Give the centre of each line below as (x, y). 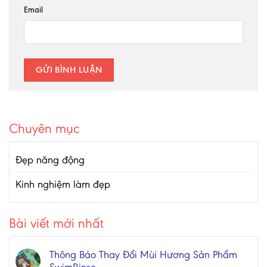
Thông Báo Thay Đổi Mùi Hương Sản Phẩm (143, 255)
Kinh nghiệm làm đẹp (63, 184)
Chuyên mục (44, 128)
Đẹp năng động (50, 159)
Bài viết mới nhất (56, 223)
